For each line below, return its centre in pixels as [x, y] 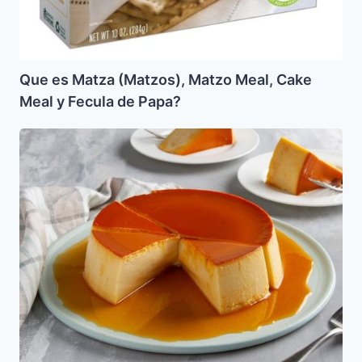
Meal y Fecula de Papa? [100, 102]
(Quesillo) [48, 157]
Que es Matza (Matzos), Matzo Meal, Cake [166, 80]
